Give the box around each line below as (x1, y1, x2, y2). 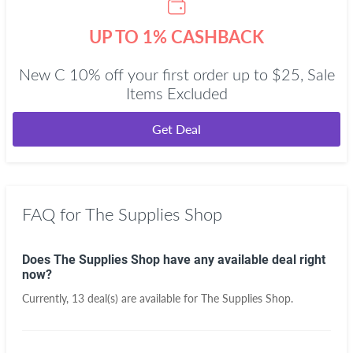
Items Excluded (125, 87, 228, 102)
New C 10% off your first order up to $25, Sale (18, 68, 335, 84)
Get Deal (152, 121, 201, 136)
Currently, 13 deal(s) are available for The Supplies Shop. (22, 292, 293, 305)
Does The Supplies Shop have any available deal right (22, 252, 325, 267)
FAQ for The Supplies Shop (22, 206, 222, 224)
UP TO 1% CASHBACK (89, 26, 264, 47)
